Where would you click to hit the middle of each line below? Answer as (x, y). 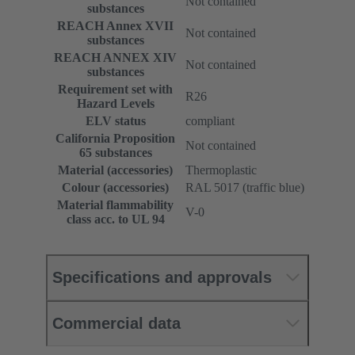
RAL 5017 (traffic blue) (245, 187)
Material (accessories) (115, 170)
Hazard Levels (115, 103)
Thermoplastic (221, 170)
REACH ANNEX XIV (115, 57)
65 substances (115, 152)
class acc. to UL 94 (115, 219)
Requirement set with (115, 89)
